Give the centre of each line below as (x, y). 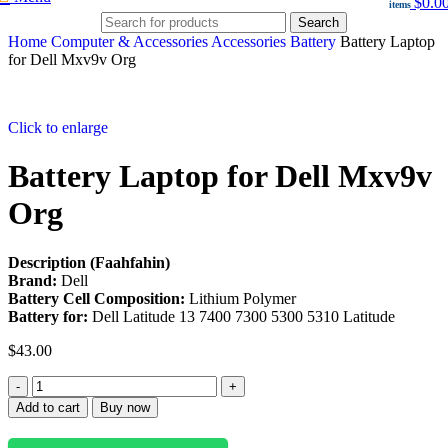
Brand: (34, 280)
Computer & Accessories (131, 41)
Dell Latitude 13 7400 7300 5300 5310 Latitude (241, 316)
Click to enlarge (58, 127)
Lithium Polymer (242, 298)
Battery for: (48, 316)
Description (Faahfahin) (89, 262)
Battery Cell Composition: (98, 298)
